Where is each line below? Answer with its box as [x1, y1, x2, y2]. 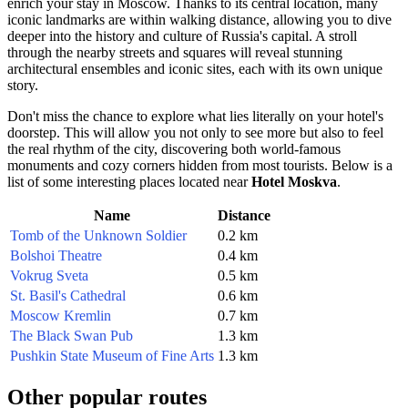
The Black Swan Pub [10, 328, 133, 344]
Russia [221, 28, 260, 45]
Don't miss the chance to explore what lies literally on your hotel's [7, 108, 383, 125]
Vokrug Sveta [10, 268, 88, 284]
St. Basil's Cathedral [10, 288, 126, 304]
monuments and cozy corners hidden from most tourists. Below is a [7, 158, 393, 174]
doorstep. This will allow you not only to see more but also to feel [7, 125, 383, 141]
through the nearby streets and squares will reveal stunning [7, 45, 342, 61]
